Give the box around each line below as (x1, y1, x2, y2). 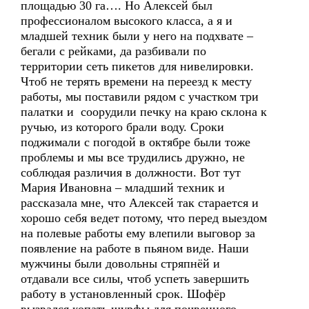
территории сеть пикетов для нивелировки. (21, 59, 254, 73)
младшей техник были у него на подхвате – (21, 29, 253, 43)
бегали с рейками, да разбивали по (21, 44, 206, 58)
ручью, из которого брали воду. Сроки (21, 120, 224, 134)
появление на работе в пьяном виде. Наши (21, 241, 249, 255)
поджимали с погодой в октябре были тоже (21, 135, 250, 149)
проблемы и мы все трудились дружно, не (21, 150, 245, 164)
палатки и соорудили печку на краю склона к (21, 105, 267, 119)
